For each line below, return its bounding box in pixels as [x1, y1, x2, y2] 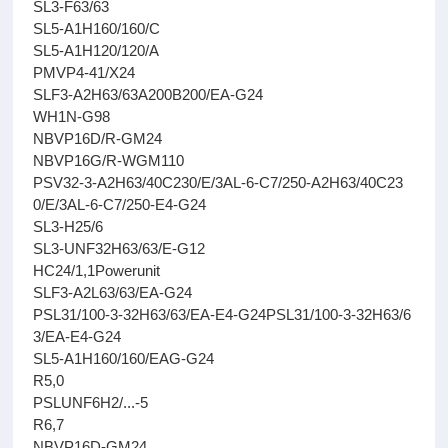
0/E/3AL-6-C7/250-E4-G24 [33, 196, 207, 213]
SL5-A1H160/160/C [33, 20, 161, 37]
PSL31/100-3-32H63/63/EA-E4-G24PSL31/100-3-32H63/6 [33, 306, 412, 323]
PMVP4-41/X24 [33, 64, 136, 81]
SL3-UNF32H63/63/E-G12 [33, 240, 206, 257]
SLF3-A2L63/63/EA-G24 [33, 284, 193, 301]
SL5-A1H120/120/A [33, 42, 160, 59]
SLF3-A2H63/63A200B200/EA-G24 [33, 86, 264, 103]
